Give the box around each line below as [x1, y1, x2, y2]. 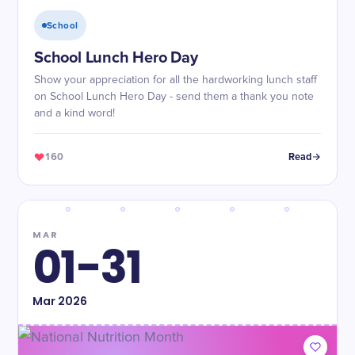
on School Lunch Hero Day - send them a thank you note [34, 91, 314, 102]
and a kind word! [34, 108, 115, 119]
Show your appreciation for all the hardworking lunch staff [34, 74, 317, 86]
